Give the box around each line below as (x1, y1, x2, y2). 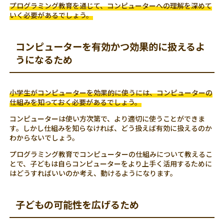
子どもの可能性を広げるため (15, 197, 139, 212)
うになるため (15, 52, 73, 67)
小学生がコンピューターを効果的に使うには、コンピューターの (9, 87, 213, 98)
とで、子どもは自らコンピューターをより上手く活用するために (9, 158, 212, 169)
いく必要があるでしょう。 (9, 10, 93, 20)
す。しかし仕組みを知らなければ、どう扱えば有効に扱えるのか (9, 123, 212, 133)
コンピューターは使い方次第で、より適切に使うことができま (9, 113, 205, 124)
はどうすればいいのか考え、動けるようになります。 (9, 168, 177, 178)
